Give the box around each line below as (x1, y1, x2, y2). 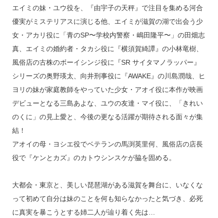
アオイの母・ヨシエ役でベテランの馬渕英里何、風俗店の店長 (12, 140, 203, 148)
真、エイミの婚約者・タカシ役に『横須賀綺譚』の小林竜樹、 (12, 45, 203, 53)
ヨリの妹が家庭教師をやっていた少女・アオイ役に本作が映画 (12, 86, 203, 94)
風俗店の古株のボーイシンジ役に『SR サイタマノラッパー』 (12, 58, 200, 67)
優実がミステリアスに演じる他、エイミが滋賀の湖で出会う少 (12, 18, 203, 26)
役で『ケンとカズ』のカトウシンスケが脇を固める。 (12, 154, 176, 162)
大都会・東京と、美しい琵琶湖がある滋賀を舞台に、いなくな (12, 181, 203, 189)
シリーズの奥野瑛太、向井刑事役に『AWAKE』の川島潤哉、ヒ (12, 72, 205, 80)
